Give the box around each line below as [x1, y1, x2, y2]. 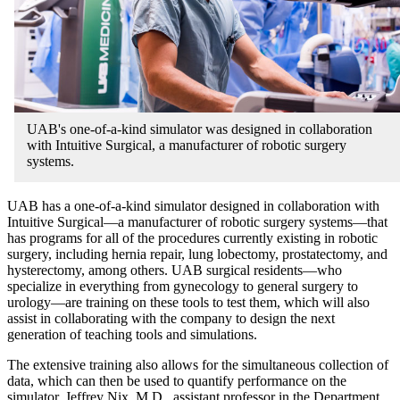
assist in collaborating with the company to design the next [7, 310, 335, 326]
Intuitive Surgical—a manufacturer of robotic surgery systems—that [7, 213, 387, 229]
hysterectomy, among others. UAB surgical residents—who [7, 262, 342, 278]
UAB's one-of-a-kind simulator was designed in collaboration [27, 121, 372, 137]
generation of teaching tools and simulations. [7, 326, 257, 342]
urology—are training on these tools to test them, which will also [7, 294, 370, 310]
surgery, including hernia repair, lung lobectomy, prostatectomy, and [7, 246, 387, 262]
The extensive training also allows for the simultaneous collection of [7, 356, 388, 372]
